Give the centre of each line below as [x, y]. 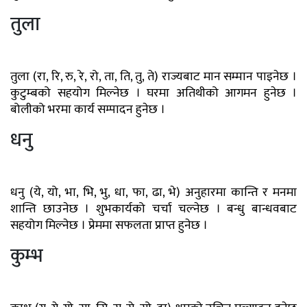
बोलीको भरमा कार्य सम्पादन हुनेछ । [88, 110]
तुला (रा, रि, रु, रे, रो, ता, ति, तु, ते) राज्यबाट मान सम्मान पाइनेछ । [153, 77]
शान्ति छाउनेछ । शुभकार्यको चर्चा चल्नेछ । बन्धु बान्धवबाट [153, 209]
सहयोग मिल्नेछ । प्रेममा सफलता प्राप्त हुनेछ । [109, 226]
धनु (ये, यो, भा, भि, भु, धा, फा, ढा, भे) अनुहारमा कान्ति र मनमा [153, 193]
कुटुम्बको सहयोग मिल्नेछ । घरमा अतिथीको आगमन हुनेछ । [153, 94]
